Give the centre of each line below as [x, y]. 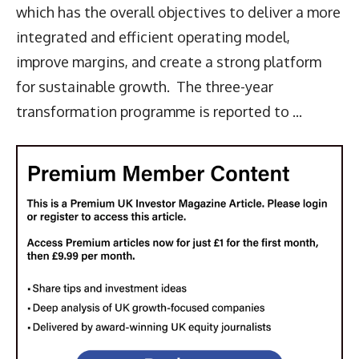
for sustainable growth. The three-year [145, 86]
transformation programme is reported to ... [159, 111]
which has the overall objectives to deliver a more [178, 12]
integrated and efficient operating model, [153, 36]
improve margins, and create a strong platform [169, 61]
